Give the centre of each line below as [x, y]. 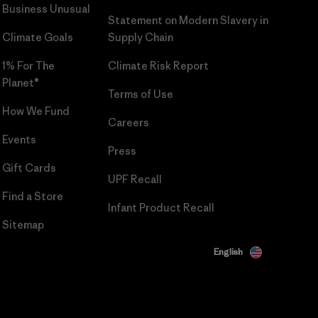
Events [19, 140]
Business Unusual [46, 9]
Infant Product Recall [161, 208]
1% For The [28, 66]
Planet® [20, 83]
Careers [128, 123]
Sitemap [23, 225]
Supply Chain [140, 38]
